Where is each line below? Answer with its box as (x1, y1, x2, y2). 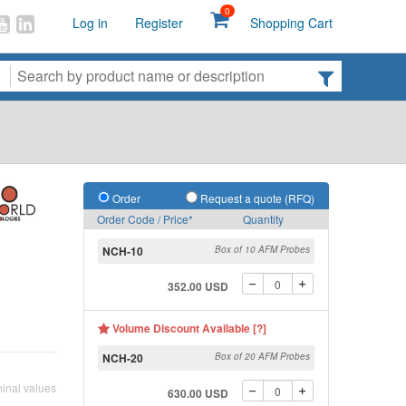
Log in (72, 14, 108, 32)
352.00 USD (168, 278, 229, 295)
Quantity (242, 211, 284, 227)
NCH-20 (102, 350, 143, 366)
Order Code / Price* (97, 211, 193, 227)
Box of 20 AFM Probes (215, 350, 310, 362)
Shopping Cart (250, 14, 333, 32)
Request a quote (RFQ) (197, 190, 314, 206)
